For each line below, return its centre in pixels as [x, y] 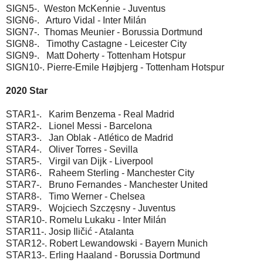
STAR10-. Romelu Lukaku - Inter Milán [86, 220]
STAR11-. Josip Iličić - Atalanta [70, 232]
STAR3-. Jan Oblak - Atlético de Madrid [90, 138]
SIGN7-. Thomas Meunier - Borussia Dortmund [104, 32]
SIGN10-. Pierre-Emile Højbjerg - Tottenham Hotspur [115, 68]
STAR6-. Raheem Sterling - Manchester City [100, 173]
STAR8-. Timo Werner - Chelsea [75, 197]
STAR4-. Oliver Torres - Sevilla [72, 150]
